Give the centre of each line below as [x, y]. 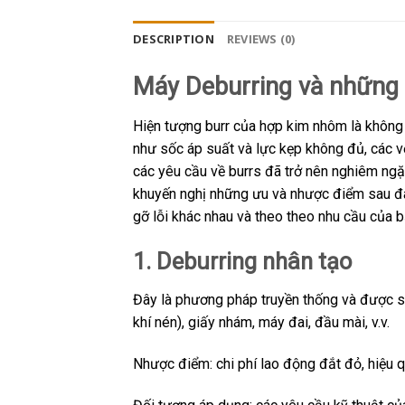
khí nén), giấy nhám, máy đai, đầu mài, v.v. [261, 322]
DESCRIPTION [174, 38]
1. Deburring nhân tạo [242, 262]
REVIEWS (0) [261, 38]
